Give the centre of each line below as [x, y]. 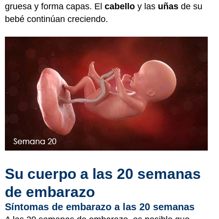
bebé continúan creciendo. [56, 19]
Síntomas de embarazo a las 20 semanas [100, 207]
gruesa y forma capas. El [55, 6]
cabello [121, 6]
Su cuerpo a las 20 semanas [103, 174]
